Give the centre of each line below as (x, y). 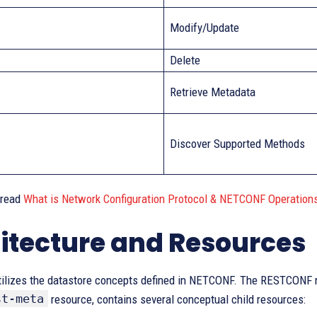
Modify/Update (204, 28)
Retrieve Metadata (213, 92)
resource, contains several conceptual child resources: (177, 299)
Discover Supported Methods (237, 144)
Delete (185, 60)
